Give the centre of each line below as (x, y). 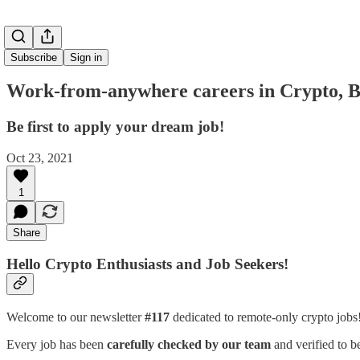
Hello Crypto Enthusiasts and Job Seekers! (147, 264)
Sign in (86, 57)
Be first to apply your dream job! (115, 126)
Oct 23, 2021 (40, 157)
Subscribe (34, 57)
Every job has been (57, 344)
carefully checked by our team (189, 344)
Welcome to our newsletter (76, 317)
